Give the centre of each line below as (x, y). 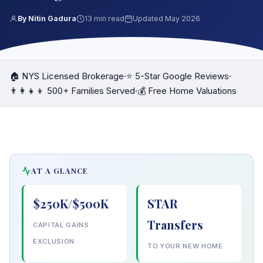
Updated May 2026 (166, 18)
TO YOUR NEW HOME (185, 246)
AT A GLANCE (60, 171)
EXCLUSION (54, 241)
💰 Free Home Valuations (187, 91)
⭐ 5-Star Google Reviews (178, 76)
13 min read (104, 18)
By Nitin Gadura (47, 18)
